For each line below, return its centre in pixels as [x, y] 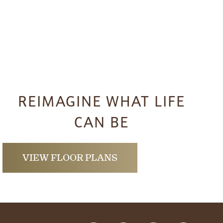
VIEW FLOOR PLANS [70, 157]
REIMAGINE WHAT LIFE [102, 101]
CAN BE [102, 122]
